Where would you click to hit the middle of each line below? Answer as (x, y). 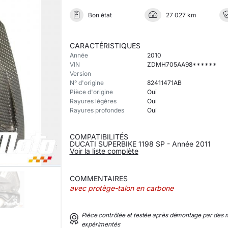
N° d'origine (87, 83)
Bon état (100, 15)
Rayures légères (93, 101)
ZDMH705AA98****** (182, 64)
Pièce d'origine (91, 92)
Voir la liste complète (104, 151)
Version (80, 74)
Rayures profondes (97, 110)
